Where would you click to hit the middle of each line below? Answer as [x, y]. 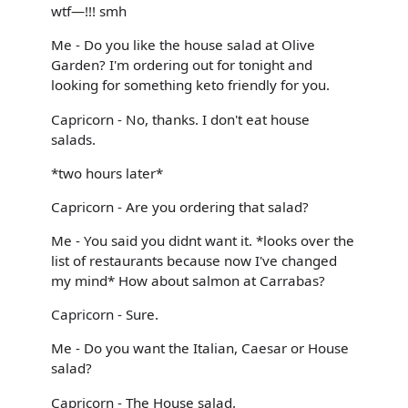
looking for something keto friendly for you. [190, 85]
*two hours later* [107, 173]
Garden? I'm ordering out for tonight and [182, 65]
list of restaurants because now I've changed [194, 261]
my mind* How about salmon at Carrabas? [188, 281]
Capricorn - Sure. [105, 315]
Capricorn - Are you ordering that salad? [180, 206]
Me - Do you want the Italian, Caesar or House [200, 348]
